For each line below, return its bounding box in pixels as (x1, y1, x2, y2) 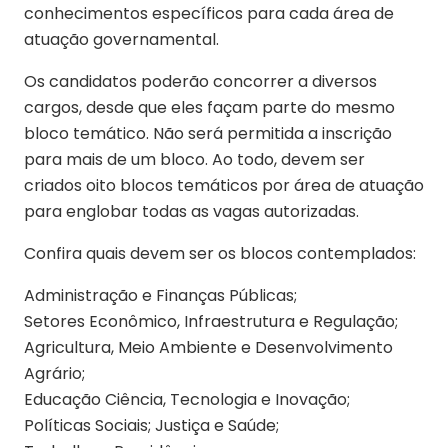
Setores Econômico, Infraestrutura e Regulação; (24, 310, 398, 334)
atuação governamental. (24, 28, 219, 52)
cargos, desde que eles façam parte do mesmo (24, 96, 395, 120)
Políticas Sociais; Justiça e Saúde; (24, 414, 279, 438)
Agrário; (24, 362, 85, 386)
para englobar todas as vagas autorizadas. (24, 200, 359, 224)
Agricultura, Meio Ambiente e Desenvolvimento (24, 336, 393, 360)
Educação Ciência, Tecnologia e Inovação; (24, 388, 350, 412)
